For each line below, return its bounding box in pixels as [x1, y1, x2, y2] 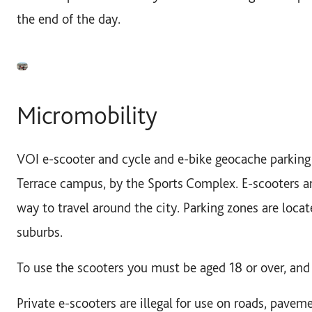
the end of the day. [17, 10, 120, 27]
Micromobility [17, 100, 157, 130]
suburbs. [17, 223, 63, 240]
